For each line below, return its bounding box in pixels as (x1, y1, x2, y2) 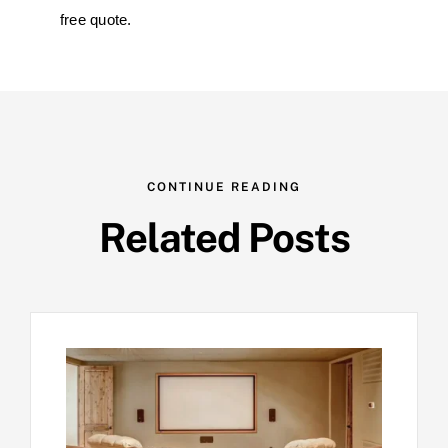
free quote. (60, 12, 132, 29)
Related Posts (98, 214, 350, 262)
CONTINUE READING (147, 180, 301, 195)
